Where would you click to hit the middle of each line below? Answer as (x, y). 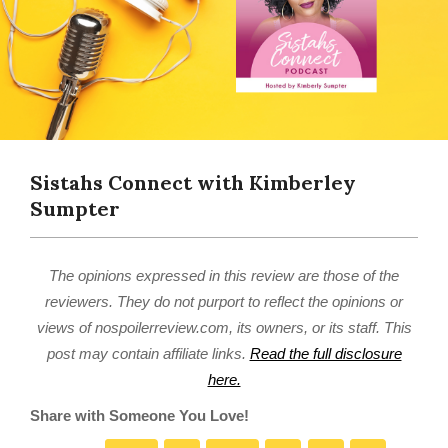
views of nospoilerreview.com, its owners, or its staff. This (224, 327)
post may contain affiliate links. (148, 353)
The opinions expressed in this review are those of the (224, 275)
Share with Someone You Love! (139, 415)
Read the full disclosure (325, 353)
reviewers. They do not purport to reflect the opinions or (224, 301)
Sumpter (75, 208)
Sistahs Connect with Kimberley (193, 182)
